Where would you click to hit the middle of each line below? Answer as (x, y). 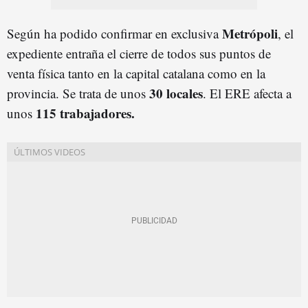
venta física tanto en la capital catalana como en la (136, 73)
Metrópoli (250, 33)
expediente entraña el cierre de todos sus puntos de (139, 53)
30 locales (176, 93)
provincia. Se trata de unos (78, 93)
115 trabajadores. (85, 113)
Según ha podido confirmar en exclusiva (114, 33)
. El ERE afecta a (247, 93)
